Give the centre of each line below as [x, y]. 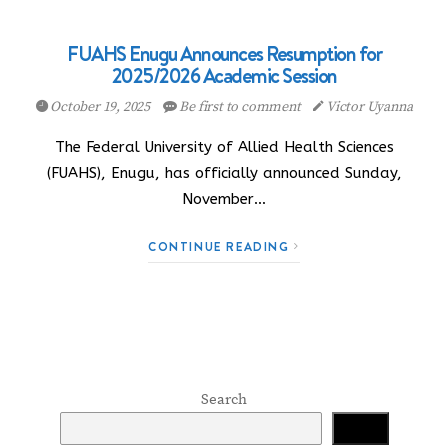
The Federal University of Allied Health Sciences [224, 147]
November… [224, 199]
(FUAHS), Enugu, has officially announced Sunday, [224, 173]
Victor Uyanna [368, 107]
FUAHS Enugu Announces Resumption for [224, 54]
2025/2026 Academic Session [224, 76]
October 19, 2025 [100, 107]
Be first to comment [240, 107]
